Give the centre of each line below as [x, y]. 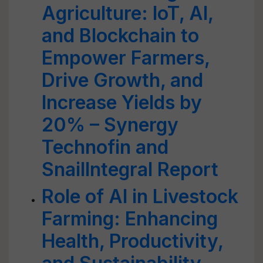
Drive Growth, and [122, 80]
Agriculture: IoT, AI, [127, 13]
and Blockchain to [120, 36]
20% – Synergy [110, 125]
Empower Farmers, [126, 58]
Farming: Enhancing [130, 219]
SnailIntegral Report [130, 169]
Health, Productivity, [132, 241]
